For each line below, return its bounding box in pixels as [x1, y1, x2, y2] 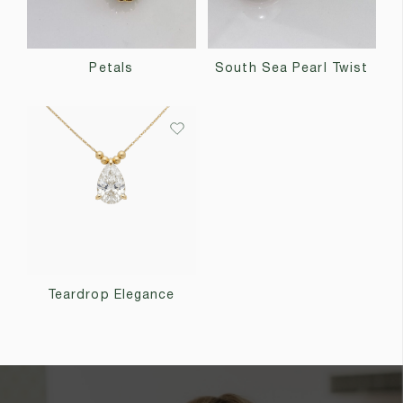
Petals [89, 63, 134, 75]
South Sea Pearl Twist [215, 63, 369, 75]
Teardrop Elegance [47, 289, 175, 301]
